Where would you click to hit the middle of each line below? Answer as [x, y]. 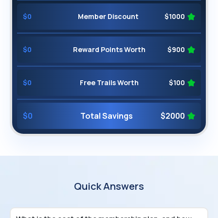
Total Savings [106, 116]
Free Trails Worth [109, 82]
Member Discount [108, 16]
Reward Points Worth [109, 49]
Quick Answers [109, 186]
